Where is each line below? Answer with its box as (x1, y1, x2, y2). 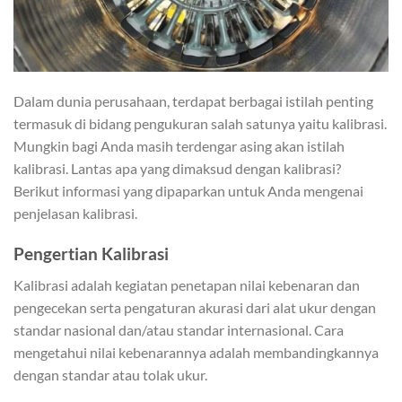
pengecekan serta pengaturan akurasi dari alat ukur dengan (13, 298, 376, 316)
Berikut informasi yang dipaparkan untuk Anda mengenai (13, 182, 363, 200)
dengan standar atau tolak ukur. (13, 365, 207, 383)
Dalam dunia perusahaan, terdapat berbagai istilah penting (13, 92, 373, 110)
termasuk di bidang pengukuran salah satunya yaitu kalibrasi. (13, 115, 387, 133)
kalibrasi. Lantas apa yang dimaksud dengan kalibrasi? (13, 160, 341, 178)
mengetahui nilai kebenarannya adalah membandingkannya (13, 343, 379, 361)
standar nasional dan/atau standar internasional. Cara (13, 320, 344, 338)
